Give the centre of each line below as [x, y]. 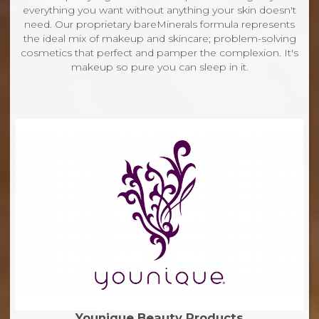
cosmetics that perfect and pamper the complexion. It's [159, 52]
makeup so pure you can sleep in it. [159, 67]
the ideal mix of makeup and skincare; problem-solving [159, 38]
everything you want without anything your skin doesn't [159, 10]
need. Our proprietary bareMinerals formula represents [159, 24]
